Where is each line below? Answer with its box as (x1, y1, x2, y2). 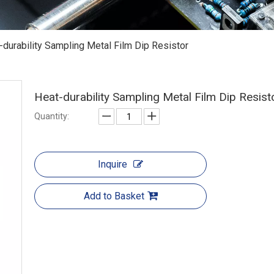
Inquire (98, 158, 127, 170)
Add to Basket (83, 190, 144, 202)
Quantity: (34, 111, 69, 121)
